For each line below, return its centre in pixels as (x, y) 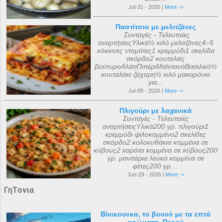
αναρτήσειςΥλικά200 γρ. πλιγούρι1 (156, 126)
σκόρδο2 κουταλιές (156, 58)
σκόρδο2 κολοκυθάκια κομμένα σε (156, 142)
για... (156, 82)
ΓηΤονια (19, 190)
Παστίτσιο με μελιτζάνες (156, 27)
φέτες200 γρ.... (156, 166)
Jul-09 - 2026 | (146, 91)
